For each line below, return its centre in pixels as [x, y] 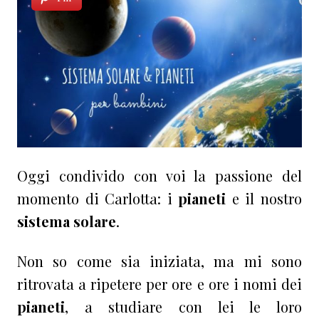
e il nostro [264, 199]
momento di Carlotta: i [98, 199]
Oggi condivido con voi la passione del [159, 176]
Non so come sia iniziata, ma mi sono [159, 261]
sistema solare [67, 221]
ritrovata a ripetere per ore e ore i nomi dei [159, 284]
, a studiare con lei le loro [183, 307]
